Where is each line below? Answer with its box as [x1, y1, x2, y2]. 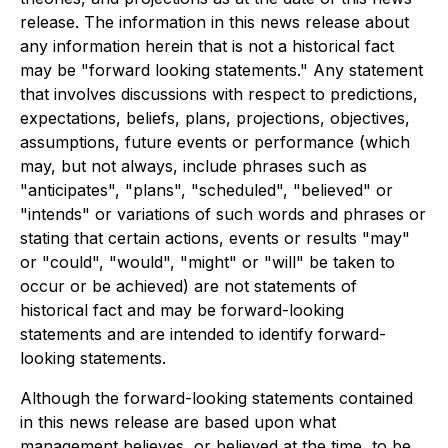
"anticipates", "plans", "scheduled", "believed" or [20, 180, 393, 201]
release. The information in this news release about [20, 12, 409, 33]
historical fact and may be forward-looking [20, 300, 344, 321]
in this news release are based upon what [20, 412, 336, 433]
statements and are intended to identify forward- [20, 324, 386, 345]
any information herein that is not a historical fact [20, 36, 394, 57]
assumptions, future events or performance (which [20, 132, 410, 153]
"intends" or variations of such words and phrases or [20, 204, 426, 225]
